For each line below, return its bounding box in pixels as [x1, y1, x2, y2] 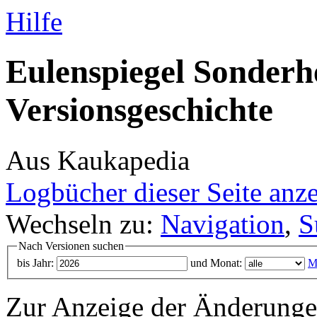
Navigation [161, 208, 284, 239]
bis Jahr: [17, 257, 54, 270]
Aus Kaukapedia [6, 144, 190, 175]
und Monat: [190, 257, 242, 270]
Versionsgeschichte [6, 91, 273, 129]
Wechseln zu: [6, 208, 161, 239]
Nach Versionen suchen [18, 239, 124, 252]
